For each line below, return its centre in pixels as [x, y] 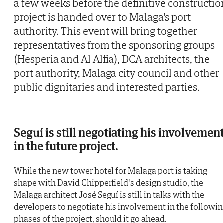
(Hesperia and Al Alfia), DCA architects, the [112, 58]
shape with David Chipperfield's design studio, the [109, 182]
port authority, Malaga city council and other [116, 72]
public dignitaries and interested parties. [107, 86]
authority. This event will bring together [106, 31]
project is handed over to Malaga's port [102, 17]
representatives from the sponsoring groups [114, 45]
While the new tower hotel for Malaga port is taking [111, 170]
